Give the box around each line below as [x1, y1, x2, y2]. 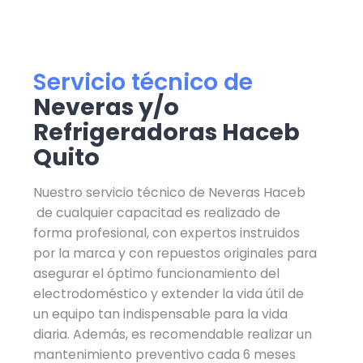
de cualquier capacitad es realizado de [33, 203, 281, 222]
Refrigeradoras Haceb [33, 115, 301, 148]
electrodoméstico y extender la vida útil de [33, 284, 305, 303]
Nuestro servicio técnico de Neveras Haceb [33, 182, 306, 202]
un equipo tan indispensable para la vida [33, 304, 288, 323]
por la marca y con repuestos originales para [33, 243, 318, 263]
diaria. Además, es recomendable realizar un [33, 324, 313, 344]
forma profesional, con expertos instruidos [33, 223, 301, 242]
